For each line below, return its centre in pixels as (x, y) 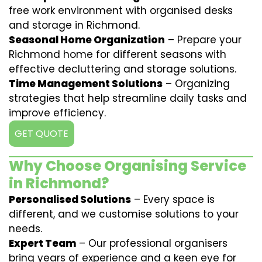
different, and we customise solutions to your (124, 214)
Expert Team (42, 243)
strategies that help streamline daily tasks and (128, 98)
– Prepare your (203, 40)
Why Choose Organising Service (127, 166)
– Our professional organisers (152, 243)
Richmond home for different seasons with (118, 54)
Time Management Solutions (86, 84)
